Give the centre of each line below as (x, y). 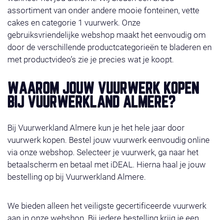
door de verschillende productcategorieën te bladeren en (110, 47)
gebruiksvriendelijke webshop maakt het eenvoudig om (107, 35)
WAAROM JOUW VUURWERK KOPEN (103, 89)
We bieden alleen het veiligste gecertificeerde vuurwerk (107, 206)
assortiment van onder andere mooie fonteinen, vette (103, 10)
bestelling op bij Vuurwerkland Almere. (77, 177)
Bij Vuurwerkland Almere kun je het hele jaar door (96, 128)
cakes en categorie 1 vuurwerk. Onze (74, 23)
